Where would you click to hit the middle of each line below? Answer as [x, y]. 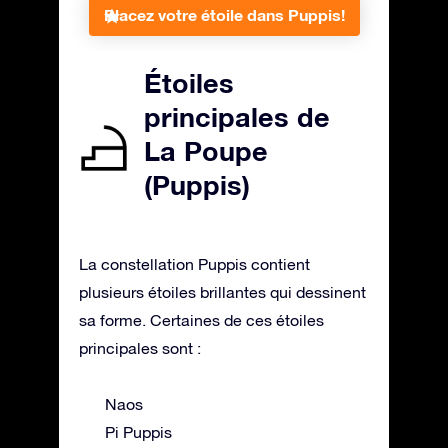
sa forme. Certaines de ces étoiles [201, 319]
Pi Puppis [138, 431]
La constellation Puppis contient [194, 263]
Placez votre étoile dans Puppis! [224, 14]
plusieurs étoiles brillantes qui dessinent [222, 291]
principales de [237, 116]
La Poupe [206, 150]
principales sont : [140, 347]
